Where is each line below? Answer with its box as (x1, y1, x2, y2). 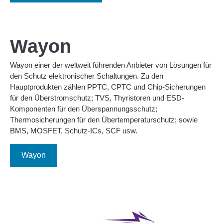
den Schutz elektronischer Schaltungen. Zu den (10, 72, 163, 81)
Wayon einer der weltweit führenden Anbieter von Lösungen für (10, 61, 212, 70)
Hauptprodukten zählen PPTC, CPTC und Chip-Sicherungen (10, 83, 206, 92)
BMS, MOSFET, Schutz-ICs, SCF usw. (10, 126, 137, 135)
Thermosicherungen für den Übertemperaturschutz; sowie (10, 115, 198, 124)
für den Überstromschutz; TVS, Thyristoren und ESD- (10, 94, 184, 103)
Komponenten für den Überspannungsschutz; (10, 105, 157, 113)
